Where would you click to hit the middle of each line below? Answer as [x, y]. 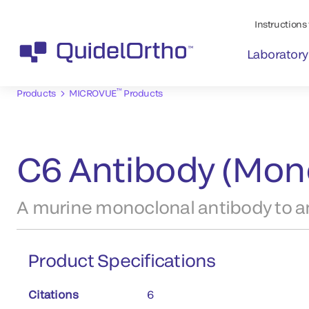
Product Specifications [122, 260]
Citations [53, 294]
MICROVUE [92, 93]
